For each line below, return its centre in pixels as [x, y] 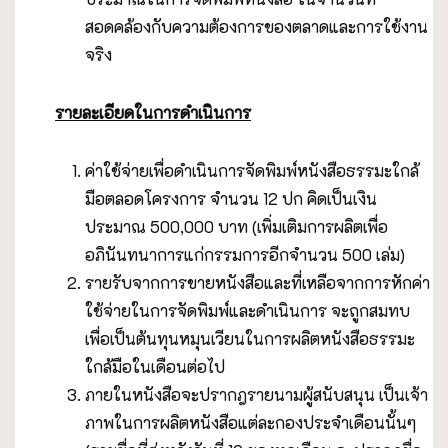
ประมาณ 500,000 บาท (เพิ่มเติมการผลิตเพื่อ [236, 226]
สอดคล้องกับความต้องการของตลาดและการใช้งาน [256, 26]
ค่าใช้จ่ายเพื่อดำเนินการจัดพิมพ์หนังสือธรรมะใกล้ [252, 170]
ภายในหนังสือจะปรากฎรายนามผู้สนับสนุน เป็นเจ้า [256, 394]
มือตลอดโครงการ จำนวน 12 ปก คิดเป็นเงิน [231, 198]
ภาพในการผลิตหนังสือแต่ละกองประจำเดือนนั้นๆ [250, 422]
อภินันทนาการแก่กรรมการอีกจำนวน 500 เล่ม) [245, 254]
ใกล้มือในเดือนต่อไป [155, 366]
